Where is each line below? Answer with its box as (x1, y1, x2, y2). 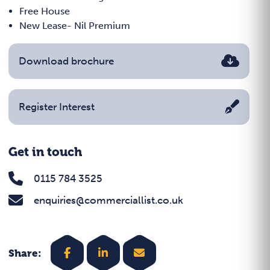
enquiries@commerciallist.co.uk (34, 194, 183, 207)
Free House (19, 5, 70, 17)
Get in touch (8, 145, 82, 160)
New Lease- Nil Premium (19, 20, 130, 32)
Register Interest (19, 101, 95, 113)
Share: (8, 247, 42, 260)
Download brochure (19, 55, 114, 67)
